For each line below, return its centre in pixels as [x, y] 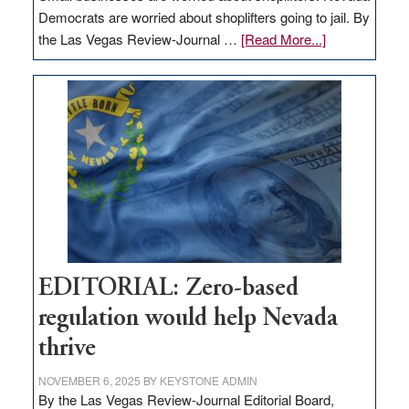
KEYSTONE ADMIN [208, 381]
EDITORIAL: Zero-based [168, 289]
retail [339, 192]
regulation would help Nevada [188, 320]
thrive [67, 350]
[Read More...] [283, 39]
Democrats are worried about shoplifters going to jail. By [204, 17]
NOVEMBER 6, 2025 [89, 381]
